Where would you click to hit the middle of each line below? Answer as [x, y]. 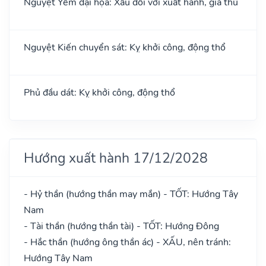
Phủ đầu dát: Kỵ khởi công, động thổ [99, 92]
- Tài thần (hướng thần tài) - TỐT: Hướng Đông [121, 226]
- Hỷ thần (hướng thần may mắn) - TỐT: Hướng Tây [131, 194]
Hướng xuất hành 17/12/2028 [116, 158]
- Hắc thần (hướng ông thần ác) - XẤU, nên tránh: [127, 242]
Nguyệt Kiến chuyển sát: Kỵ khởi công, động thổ [125, 47]
